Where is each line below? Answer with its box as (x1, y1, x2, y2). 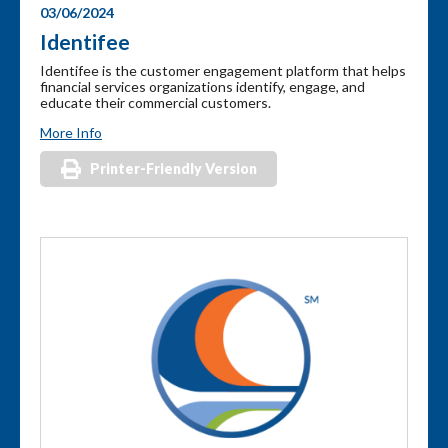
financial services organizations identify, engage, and (40, 77, 365, 95)
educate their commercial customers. (40, 93, 271, 111)
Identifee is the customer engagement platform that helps (40, 61, 406, 79)
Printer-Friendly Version (90, 159, 257, 177)
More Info (40, 123, 102, 141)
